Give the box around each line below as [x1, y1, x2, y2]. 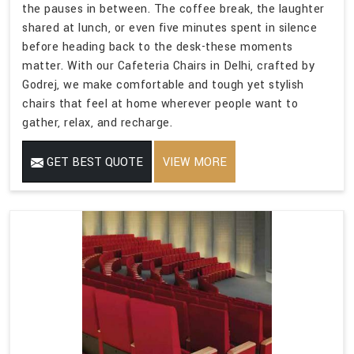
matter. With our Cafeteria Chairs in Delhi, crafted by [22, 58, 314, 75]
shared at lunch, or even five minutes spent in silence [22, 20, 317, 37]
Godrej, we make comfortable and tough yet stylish [22, 77, 304, 94]
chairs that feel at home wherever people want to [22, 96, 298, 113]
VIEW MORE [163, 154, 227, 171]
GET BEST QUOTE [43, 154, 143, 171]
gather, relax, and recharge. [22, 115, 172, 132]
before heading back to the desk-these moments [22, 39, 293, 56]
